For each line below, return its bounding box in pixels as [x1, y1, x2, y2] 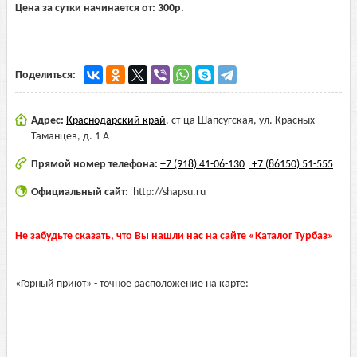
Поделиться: [15, 69, 76, 81]
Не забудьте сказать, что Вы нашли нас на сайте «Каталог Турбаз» [15, 230, 334, 242]
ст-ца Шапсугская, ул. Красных [171, 115, 315, 127]
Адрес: [31, 115, 66, 127]
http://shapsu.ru [133, 186, 206, 198]
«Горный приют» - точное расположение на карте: [15, 278, 249, 290]
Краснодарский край [66, 115, 166, 127]
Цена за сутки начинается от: [15, 2, 158, 14]
